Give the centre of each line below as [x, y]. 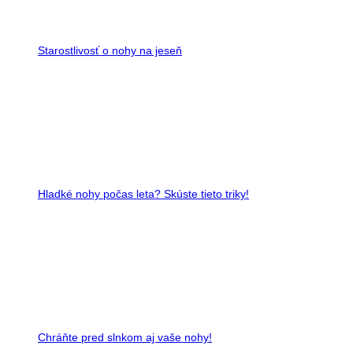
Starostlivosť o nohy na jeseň [110, 50]
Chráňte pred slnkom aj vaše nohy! [125, 337]
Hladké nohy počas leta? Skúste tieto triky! [143, 193]
